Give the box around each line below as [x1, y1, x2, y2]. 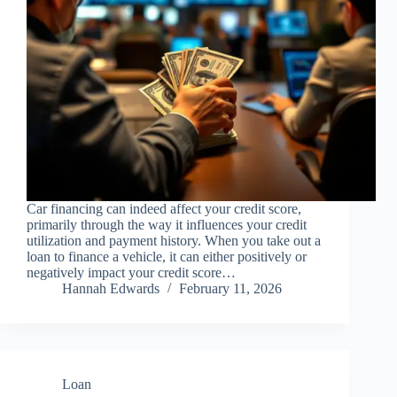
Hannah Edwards [62, 281, 160, 297]
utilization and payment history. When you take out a [27, 233, 321, 249]
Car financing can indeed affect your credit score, [27, 201, 301, 217]
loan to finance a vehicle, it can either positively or [27, 249, 307, 265]
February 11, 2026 [179, 281, 282, 297]
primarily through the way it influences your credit [27, 217, 307, 233]
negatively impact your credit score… [27, 265, 236, 281]
